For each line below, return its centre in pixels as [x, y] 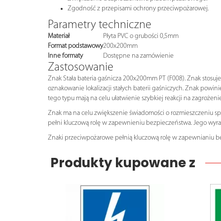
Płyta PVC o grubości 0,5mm [141, 36]
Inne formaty [65, 56]
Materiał [59, 36]
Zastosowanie [81, 67]
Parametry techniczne [100, 25]
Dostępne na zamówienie [138, 56]
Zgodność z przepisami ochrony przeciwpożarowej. [138, 8]
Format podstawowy [75, 46]
